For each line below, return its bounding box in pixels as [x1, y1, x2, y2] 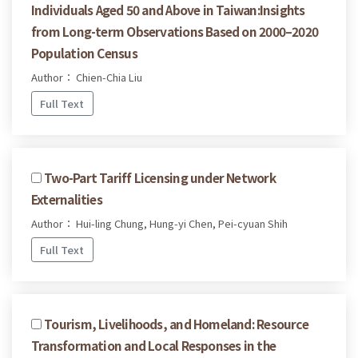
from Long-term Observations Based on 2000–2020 [31, 22, 319, 41]
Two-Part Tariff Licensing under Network [44, 168, 276, 186]
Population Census [31, 44, 137, 62]
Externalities [31, 189, 102, 208]
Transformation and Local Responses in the [31, 336, 276, 354]
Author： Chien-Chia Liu [31, 70, 142, 86]
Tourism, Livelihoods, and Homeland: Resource [44, 314, 308, 332]
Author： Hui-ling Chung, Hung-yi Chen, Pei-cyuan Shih [31, 215, 288, 231]
